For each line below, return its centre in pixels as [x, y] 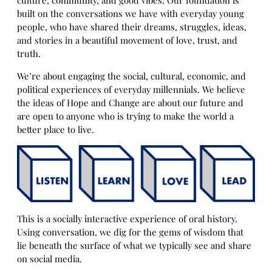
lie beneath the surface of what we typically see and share [134, 245]
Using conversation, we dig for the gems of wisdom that [130, 232]
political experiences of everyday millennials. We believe [131, 89]
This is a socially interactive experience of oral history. [127, 218]
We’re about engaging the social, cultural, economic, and [131, 76]
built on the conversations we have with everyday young [131, 13]
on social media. [49, 258]
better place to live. [56, 129]
